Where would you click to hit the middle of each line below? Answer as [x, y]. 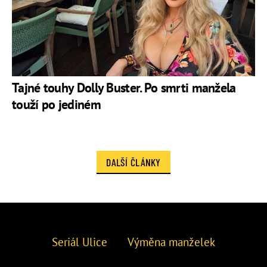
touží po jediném [56, 104]
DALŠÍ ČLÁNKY [133, 162]
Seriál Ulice [80, 242]
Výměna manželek [171, 242]
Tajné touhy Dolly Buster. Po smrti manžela [124, 87]
